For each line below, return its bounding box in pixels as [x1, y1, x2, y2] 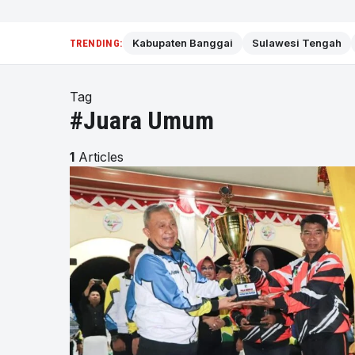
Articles [74, 149, 124, 165]
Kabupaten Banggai [132, 36, 233, 49]
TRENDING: [70, 37, 123, 49]
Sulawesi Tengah [251, 36, 342, 49]
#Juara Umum [70, 105, 214, 136]
